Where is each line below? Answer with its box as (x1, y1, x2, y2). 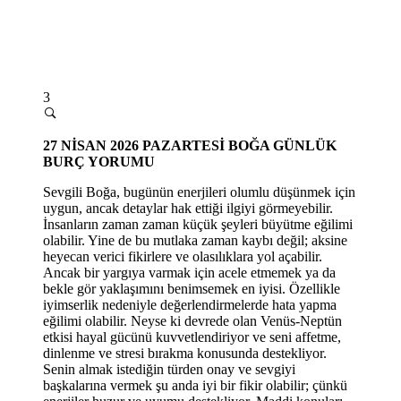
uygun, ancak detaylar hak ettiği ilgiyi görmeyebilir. (43, 200, 333, 216)
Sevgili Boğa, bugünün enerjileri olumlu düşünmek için (43, 183, 355, 200)
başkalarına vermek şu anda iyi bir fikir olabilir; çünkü (43, 377, 347, 393)
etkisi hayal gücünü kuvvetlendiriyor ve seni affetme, (43, 328, 341, 345)
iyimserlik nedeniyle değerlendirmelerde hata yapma (43, 296, 337, 312)
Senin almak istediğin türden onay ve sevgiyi (43, 361, 295, 377)
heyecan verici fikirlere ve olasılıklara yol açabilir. (43, 248, 322, 264)
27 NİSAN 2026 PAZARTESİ (43, 137, 228, 153)
